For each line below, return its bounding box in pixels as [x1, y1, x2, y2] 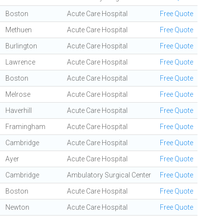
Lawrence [5, 58, 35, 66]
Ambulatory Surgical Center [67, 171, 151, 179]
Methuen [5, 26, 32, 34]
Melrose [5, 90, 30, 98]
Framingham [5, 123, 45, 131]
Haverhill [5, 107, 32, 114]
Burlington [5, 42, 37, 50]
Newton [5, 203, 29, 211]
